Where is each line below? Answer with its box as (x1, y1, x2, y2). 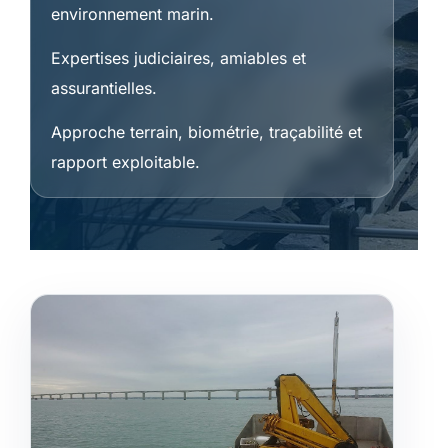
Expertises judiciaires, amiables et (51, 48, 306, 69)
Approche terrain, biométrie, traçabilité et (51, 122, 362, 143)
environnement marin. (51, 4, 214, 25)
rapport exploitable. (51, 152, 200, 173)
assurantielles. (51, 78, 157, 99)
